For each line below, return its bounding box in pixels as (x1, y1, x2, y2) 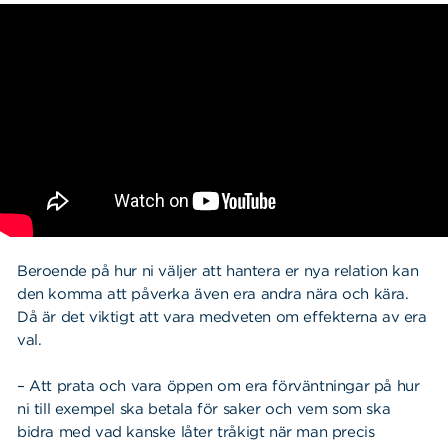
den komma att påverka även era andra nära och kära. (17, 284, 409, 303)
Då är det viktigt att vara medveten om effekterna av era (17, 307, 427, 326)
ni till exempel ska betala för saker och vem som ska (17, 399, 391, 418)
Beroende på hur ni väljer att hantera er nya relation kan (17, 261, 419, 280)
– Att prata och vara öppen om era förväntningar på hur (17, 376, 420, 395)
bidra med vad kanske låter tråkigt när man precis (17, 422, 375, 441)
